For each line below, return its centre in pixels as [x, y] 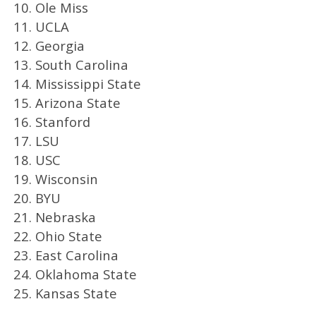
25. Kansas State [65, 293]
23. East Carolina [66, 255]
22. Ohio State [57, 236]
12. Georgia [49, 45]
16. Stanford [51, 121]
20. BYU [37, 197]
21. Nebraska [54, 217]
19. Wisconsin [55, 178]
